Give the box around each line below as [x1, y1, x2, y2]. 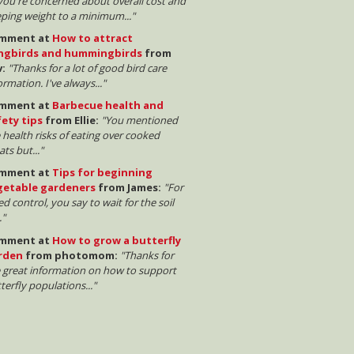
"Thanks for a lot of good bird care [7, 61, 167, 76]
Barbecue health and [51, 98, 164, 113]
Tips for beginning [51, 165, 153, 180]
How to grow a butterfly [51, 232, 181, 247]
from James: [95, 180, 161, 195]
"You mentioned [100, 113, 178, 128]
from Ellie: [42, 113, 99, 128]
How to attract [51, 31, 133, 46]
